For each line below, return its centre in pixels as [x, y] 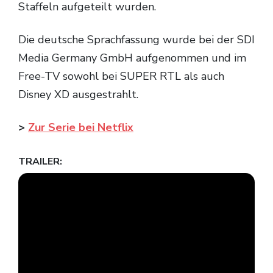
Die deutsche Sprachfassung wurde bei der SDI [22, 40]
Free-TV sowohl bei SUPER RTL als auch [121, 76]
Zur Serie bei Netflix [81, 127]
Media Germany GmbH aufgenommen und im [132, 58]
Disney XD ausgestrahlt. [78, 94]
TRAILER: [40, 161]
